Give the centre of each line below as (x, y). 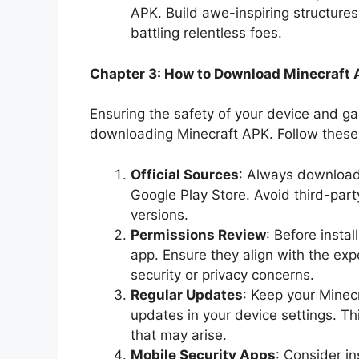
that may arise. (179, 335)
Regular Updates (187, 294)
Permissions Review (198, 234)
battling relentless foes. (206, 33)
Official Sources (185, 174)
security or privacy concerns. (222, 274)
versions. (159, 214)
